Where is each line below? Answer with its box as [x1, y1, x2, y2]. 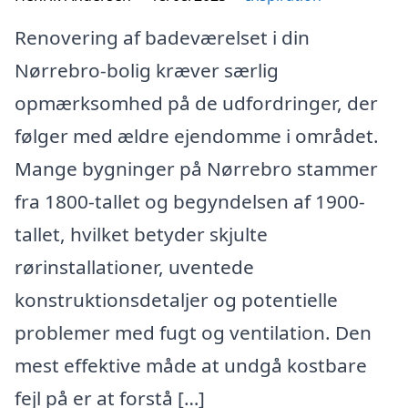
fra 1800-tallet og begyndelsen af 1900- [15, 188, 365, 214]
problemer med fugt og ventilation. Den [15, 319, 372, 345]
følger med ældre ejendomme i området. [15, 122, 379, 148]
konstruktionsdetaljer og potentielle [15, 286, 338, 312]
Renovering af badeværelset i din [15, 24, 310, 50]
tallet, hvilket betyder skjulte [15, 220, 268, 247]
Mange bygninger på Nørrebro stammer [15, 155, 378, 181]
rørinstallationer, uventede [15, 253, 254, 280]
